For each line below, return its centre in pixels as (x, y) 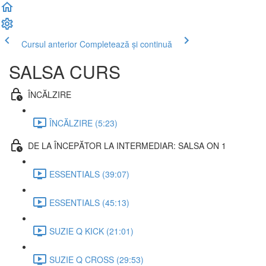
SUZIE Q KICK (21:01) (91, 231)
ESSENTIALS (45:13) (89, 202)
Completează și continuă (126, 44)
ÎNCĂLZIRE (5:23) (83, 123)
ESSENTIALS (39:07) (89, 174)
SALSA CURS (65, 72)
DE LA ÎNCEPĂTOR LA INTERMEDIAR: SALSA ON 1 (127, 145)
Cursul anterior (49, 44)
